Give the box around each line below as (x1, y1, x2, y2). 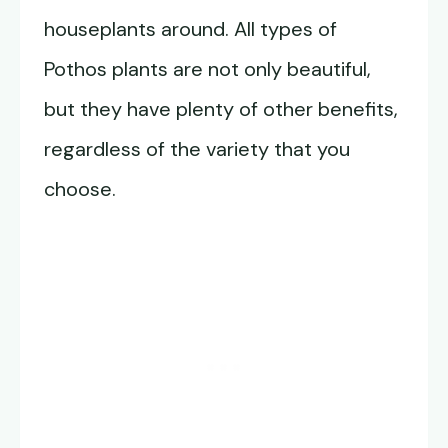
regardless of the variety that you (44, 136, 350, 163)
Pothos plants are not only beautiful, (44, 56, 371, 83)
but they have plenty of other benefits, (44, 96, 398, 123)
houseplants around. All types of (44, 16, 337, 43)
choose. (44, 176, 116, 203)
